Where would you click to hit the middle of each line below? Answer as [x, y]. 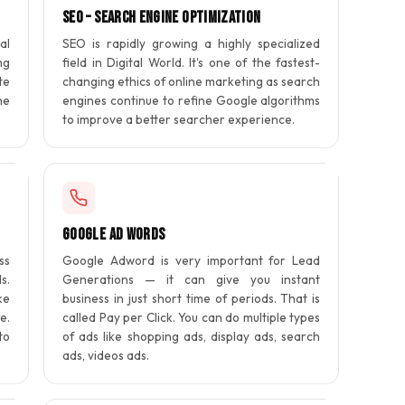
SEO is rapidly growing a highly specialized [192, 43]
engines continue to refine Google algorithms [192, 100]
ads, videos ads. [106, 355]
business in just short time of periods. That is [192, 298]
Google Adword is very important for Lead [192, 260]
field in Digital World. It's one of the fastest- [192, 62]
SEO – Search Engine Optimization [162, 17]
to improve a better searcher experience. [179, 119]
